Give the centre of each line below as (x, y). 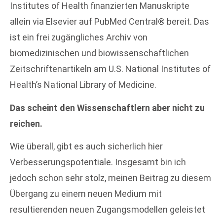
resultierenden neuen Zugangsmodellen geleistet (108, 210)
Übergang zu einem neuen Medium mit (86, 194)
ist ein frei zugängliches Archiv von (79, 37)
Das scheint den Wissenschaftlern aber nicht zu (107, 108)
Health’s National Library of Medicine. (83, 85)
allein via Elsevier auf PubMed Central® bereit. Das (110, 22)
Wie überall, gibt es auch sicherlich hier (86, 147)
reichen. (26, 123)
